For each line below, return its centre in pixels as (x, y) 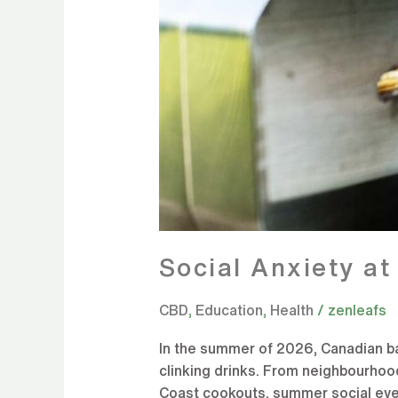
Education (229, 310)
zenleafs (357, 310)
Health (291, 310)
